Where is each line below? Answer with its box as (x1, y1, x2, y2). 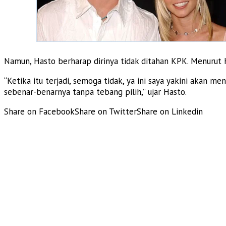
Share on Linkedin (137, 105, 203, 117)
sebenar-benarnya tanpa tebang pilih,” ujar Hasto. (4, 86, 187, 97)
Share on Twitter (75, 105, 137, 117)
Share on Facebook (4, 105, 75, 117)
